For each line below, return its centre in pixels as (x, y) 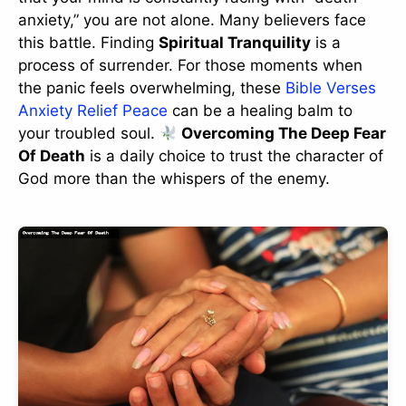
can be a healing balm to (260, 110)
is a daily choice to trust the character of (234, 155)
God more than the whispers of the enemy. (174, 178)
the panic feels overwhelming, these (152, 87)
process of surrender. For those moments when (190, 65)
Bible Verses (331, 87)
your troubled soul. (89, 133)
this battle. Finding (88, 42)
